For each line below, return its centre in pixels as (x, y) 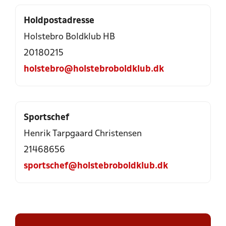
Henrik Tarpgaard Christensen (83, 134)
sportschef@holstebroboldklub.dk (96, 166)
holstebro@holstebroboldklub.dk (94, 69)
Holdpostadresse (59, 21)
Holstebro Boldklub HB (69, 37)
